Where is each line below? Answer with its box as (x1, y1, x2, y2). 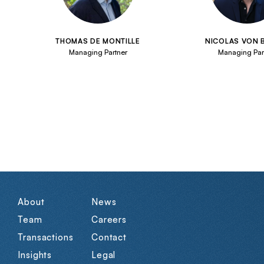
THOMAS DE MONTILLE (55, 37, 140, 45)
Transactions (18, 232, 74, 243)
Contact (91, 232, 127, 243)
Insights (18, 249, 52, 260)
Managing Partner (68, 48, 127, 57)
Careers (91, 214, 127, 225)
